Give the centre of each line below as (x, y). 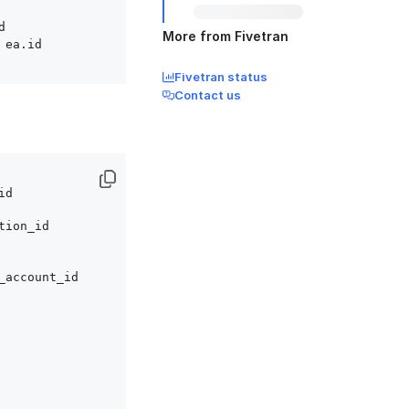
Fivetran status (221, 77)
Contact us (208, 95)
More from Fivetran (225, 36)
